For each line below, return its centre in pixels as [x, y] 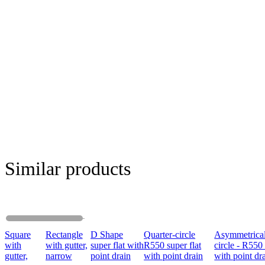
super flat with [117, 245]
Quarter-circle [170, 235]
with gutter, [66, 245]
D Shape [106, 235]
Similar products [68, 168]
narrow [59, 256]
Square [18, 235]
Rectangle [64, 235]
